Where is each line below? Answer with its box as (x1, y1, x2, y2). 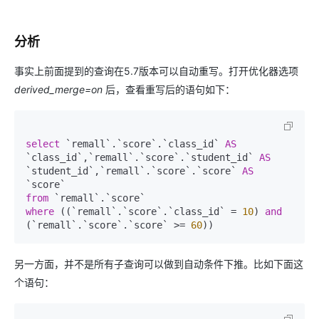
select (26, 138, 60, 150)
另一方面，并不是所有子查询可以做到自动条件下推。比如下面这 (14, 258, 303, 270)
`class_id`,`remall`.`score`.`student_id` (26, 152, 259, 163)
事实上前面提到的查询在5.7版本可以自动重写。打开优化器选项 (14, 65, 298, 77)
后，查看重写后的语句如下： (103, 83, 235, 95)
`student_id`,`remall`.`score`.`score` (26, 165, 242, 177)
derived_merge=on (14, 83, 103, 95)
